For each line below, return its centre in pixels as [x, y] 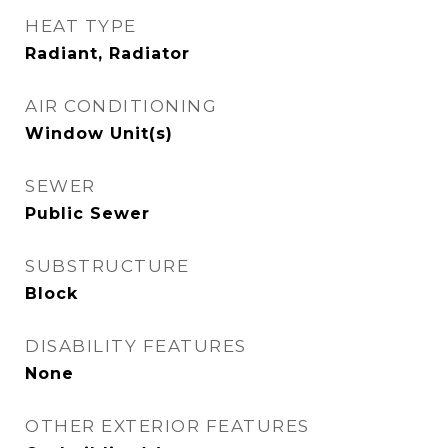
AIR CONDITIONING [121, 106]
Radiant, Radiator [107, 53]
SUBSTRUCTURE [107, 266]
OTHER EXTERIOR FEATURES [167, 426]
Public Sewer [87, 213]
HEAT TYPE [81, 26]
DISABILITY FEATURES [136, 346]
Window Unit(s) [99, 133]
